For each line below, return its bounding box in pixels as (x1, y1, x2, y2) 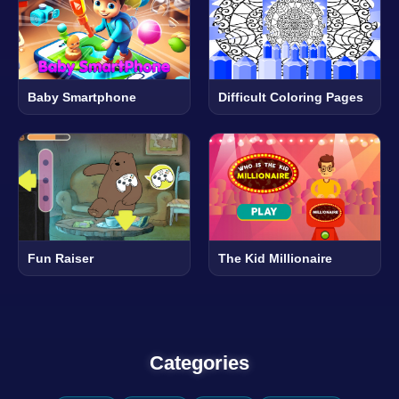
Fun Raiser (28, 251, 94, 266)
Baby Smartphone (28, 90, 136, 105)
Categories (150, 352, 249, 375)
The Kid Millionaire (218, 251, 332, 266)
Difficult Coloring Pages (218, 90, 363, 105)
